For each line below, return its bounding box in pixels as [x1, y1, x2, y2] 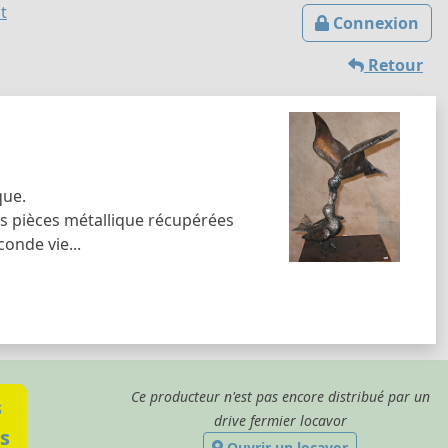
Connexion [329, 12, 419, 34]
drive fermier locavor [213, 410, 347, 430]
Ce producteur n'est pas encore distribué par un [130, 386, 430, 406]
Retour [364, 54, 423, 76]
